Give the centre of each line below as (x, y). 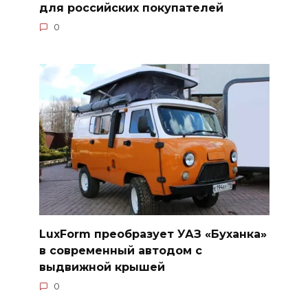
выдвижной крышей (102, 267)
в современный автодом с (120, 251)
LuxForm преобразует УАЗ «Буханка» (153, 234)
